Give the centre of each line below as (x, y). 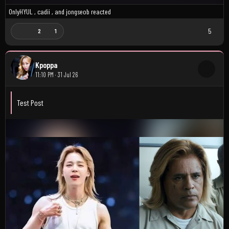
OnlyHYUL (21, 11)
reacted (100, 11)
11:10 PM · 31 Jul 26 (56, 74)
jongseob (78, 11)
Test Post (30, 102)
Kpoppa (46, 64)
